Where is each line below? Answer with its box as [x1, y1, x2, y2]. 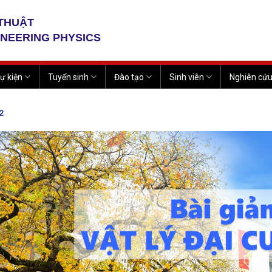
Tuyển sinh [47, 72, 89, 82]
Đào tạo [114, 72, 144, 82]
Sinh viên [169, 72, 205, 82]
